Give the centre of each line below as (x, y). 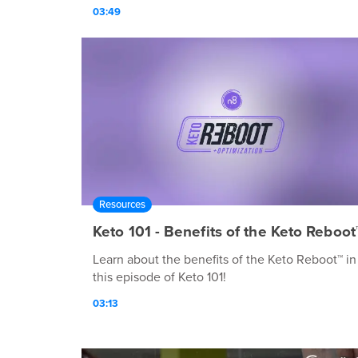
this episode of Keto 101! (159, 277)
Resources (122, 204)
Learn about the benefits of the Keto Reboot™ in (225, 259)
